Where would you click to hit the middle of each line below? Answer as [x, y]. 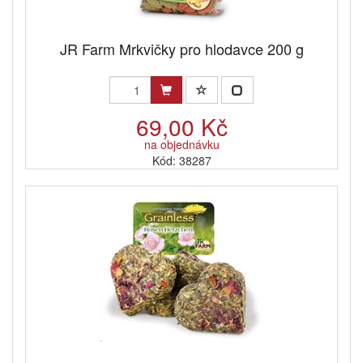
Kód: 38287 [181, 161]
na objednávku [181, 145]
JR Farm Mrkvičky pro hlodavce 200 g [181, 49]
